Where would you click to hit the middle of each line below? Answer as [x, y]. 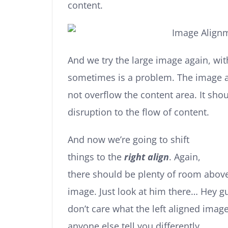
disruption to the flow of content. [138, 112]
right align [147, 157]
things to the [96, 157]
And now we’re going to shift [129, 140]
